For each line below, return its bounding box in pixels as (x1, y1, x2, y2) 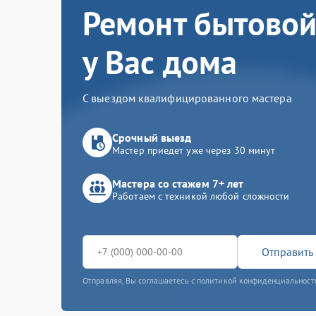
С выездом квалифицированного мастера (83, 91, 292, 105)
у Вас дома (83, 41, 238, 83)
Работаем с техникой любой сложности (112, 190, 290, 202)
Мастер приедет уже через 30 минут (112, 144, 276, 157)
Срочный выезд (112, 130, 192, 145)
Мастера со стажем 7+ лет (112, 176, 244, 190)
